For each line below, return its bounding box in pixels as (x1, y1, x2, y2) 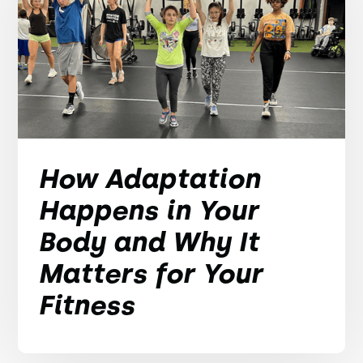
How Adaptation (38, 163, 261, 194)
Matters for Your (38, 258, 263, 289)
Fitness (38, 289, 135, 321)
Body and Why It (38, 226, 259, 258)
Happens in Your (38, 194, 259, 226)
